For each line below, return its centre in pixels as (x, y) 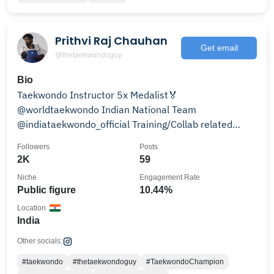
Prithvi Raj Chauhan (111, 40)
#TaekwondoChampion (185, 262)
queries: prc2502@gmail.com (83, 139)
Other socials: (40, 241)
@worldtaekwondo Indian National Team (59, 109)
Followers (33, 147)
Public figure (46, 190)
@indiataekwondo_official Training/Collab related (75, 124)
